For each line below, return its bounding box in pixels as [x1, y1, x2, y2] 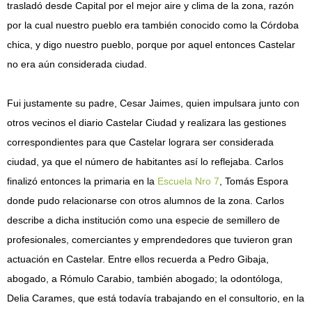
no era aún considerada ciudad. [7, 58, 147, 70]
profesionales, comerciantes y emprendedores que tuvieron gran [7, 234, 292, 245]
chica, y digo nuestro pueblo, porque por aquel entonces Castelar [7, 39, 295, 50]
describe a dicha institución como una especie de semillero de [7, 214, 280, 226]
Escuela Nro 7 [157, 175, 219, 187]
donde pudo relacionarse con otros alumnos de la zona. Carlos [7, 195, 284, 206]
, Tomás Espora [219, 175, 288, 187]
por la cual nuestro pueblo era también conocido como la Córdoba [7, 19, 299, 31]
